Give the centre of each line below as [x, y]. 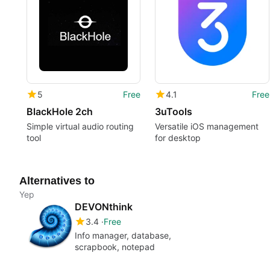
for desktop [178, 138]
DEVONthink [104, 206]
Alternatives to [57, 181]
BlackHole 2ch [60, 112]
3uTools [174, 112]
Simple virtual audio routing [80, 127]
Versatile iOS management [207, 127]
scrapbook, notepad [115, 246]
